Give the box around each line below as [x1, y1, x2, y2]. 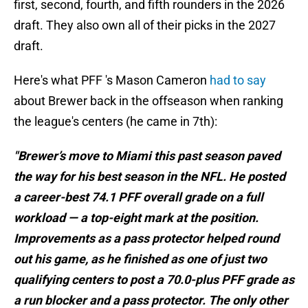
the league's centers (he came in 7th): [14, 114, 217, 129]
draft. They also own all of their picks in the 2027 [14, 18, 276, 33]
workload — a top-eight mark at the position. [14, 210, 258, 225]
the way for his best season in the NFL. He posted [14, 169, 285, 184]
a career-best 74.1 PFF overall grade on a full [14, 190, 263, 205]
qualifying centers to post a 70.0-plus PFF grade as [14, 272, 294, 287]
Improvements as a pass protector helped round [14, 231, 279, 246]
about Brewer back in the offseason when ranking [14, 93, 283, 109]
